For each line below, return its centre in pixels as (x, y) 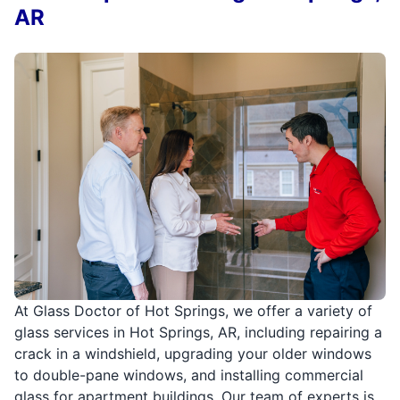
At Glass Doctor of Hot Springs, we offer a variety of (193, 311)
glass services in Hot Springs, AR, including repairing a (198, 333)
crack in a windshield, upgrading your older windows (193, 354)
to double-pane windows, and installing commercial (189, 375)
